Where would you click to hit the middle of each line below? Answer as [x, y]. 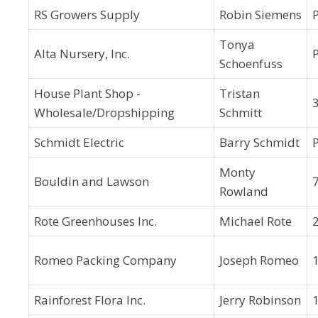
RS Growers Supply [87, 15]
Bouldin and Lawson [92, 181]
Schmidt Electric [79, 142]
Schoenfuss [251, 64]
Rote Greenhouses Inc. [95, 221]
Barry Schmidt [259, 142]
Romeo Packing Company [105, 260]
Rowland [244, 191]
